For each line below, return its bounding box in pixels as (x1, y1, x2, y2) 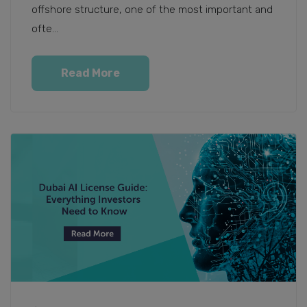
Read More (61, 66, 120, 79)
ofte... (32, 22, 58, 35)
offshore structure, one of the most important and (32, 3, 273, 16)
